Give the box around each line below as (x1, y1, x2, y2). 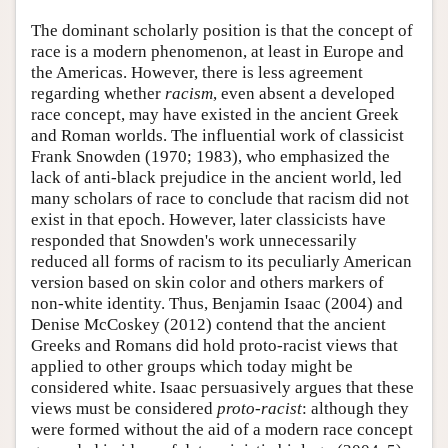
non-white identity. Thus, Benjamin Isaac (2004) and (31, 293, 403, 313)
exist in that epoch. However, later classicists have (31, 209, 386, 229)
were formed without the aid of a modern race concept (31, 419, 413, 439)
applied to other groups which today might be (31, 356, 353, 376)
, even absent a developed (213, 83, 395, 103)
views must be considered (31, 398, 217, 418)
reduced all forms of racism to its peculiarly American (31, 251, 412, 271)
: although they (302, 398, 409, 418)
